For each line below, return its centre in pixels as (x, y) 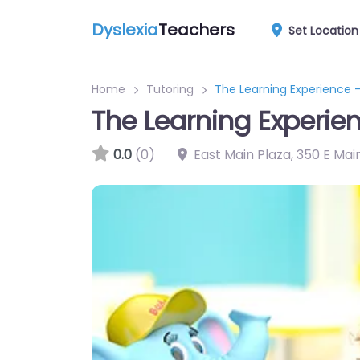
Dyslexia (125, 29)
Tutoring (170, 89)
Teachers (196, 29)
